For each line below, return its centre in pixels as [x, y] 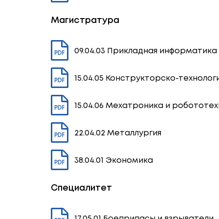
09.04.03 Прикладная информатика [145, 51]
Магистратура [85, 21]
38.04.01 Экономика [113, 160]
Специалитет [81, 188]
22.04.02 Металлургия [118, 133]
